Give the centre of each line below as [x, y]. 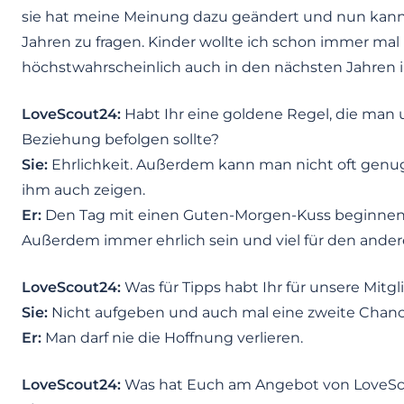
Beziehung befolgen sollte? [120, 140]
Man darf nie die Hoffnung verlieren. [172, 338]
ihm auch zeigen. [83, 190]
